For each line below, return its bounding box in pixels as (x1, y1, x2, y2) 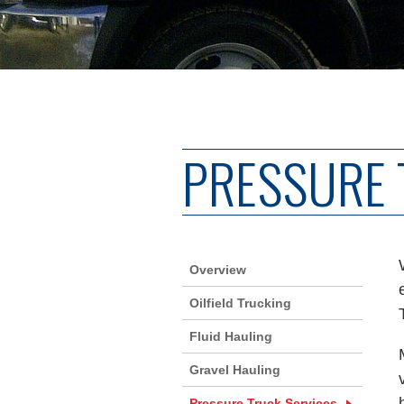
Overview (189, 262, 246, 278)
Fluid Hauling (189, 329, 272, 344)
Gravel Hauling (189, 363, 280, 378)
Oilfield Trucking (189, 296, 291, 311)
